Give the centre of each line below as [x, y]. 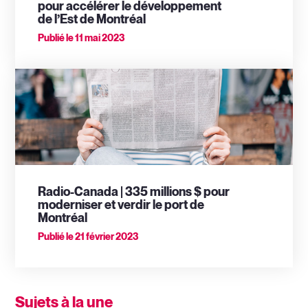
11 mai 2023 [99, 38]
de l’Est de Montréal [91, 20]
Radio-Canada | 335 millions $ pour [133, 192]
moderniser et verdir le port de [121, 206]
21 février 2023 [106, 237]
